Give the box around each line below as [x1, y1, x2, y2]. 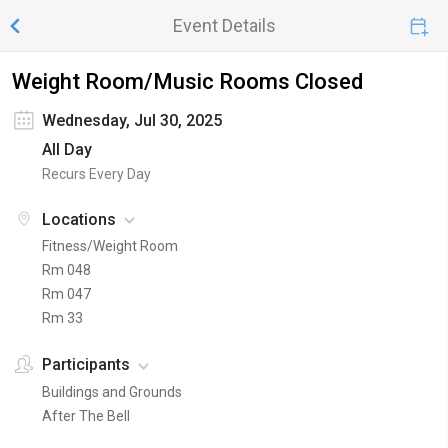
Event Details [172, 15, 276, 36]
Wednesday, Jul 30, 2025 [42, 111, 222, 130]
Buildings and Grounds [42, 383, 182, 400]
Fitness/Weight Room [42, 238, 178, 255]
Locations [42, 210, 116, 229]
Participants [42, 355, 130, 375]
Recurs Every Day [42, 166, 151, 182]
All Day [42, 140, 92, 159]
